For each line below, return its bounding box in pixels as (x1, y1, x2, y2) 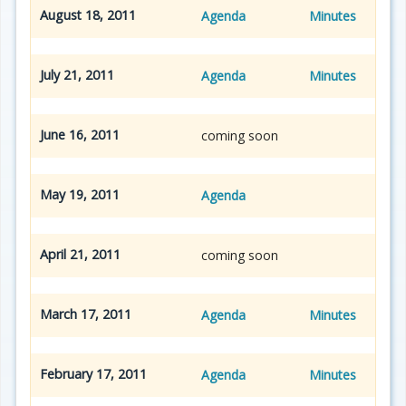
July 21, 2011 (40, 65, 118, 83)
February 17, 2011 (40, 364, 150, 382)
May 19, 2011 (40, 185, 123, 203)
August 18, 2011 (40, 5, 140, 24)
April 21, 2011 (40, 245, 124, 263)
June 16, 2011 (40, 125, 123, 143)
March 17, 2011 (40, 304, 135, 323)
